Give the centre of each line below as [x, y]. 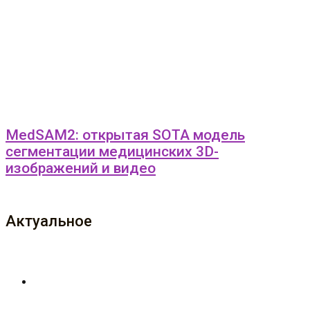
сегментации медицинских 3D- [112, 152]
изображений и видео [81, 168]
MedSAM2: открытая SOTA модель [125, 135]
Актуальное [49, 221]
